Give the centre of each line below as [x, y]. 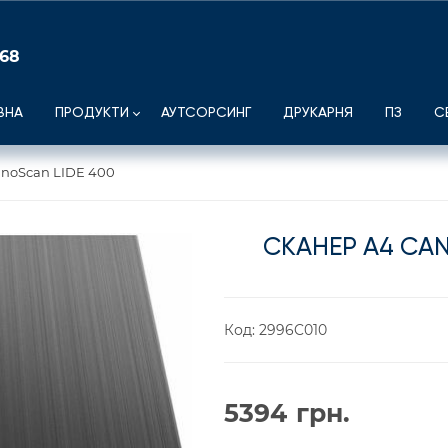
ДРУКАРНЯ [318, 113]
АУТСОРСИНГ [206, 113]
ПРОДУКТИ [92, 113]
